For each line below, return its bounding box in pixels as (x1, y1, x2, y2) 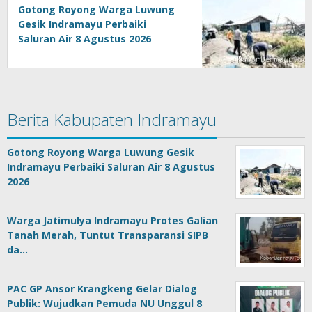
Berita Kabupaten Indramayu (7, 108, 217, 132)
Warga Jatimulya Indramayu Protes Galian (7, 214, 218, 228)
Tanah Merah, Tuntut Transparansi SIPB (7, 228, 208, 242)
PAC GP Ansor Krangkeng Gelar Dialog (7, 282, 197, 296)
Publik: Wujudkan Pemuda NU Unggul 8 (7, 297, 202, 311)
